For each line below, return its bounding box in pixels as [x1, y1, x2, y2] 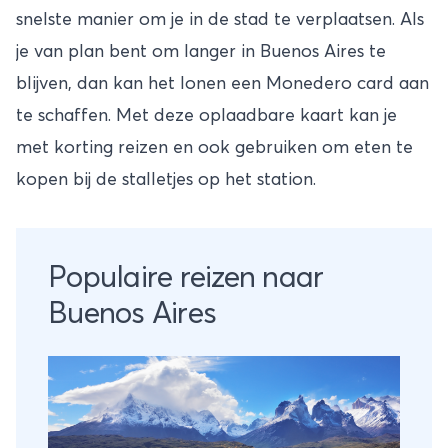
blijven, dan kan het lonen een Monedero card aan [16, 74, 429, 93]
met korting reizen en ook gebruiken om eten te [16, 138, 413, 157]
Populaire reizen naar [48, 262, 324, 293]
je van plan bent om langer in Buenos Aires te [16, 42, 386, 61]
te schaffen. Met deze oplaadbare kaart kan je [16, 106, 397, 125]
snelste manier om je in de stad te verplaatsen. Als [16, 10, 424, 29]
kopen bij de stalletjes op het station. [16, 170, 316, 189]
